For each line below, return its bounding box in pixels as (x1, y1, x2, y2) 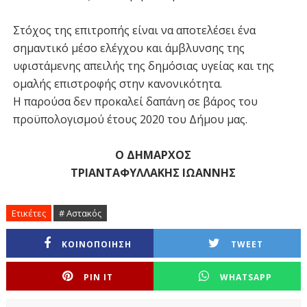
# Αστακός (58, 206, 101, 219)
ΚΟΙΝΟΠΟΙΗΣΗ (62, 238, 132, 250)
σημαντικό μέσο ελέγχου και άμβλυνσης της (12, 40, 245, 56)
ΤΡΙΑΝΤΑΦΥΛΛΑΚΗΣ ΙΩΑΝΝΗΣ (71, 164, 236, 180)
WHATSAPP (220, 271, 272, 283)
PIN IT (84, 271, 114, 283)
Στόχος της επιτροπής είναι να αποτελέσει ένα (12, 22, 256, 38)
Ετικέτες (11, 206, 46, 219)
